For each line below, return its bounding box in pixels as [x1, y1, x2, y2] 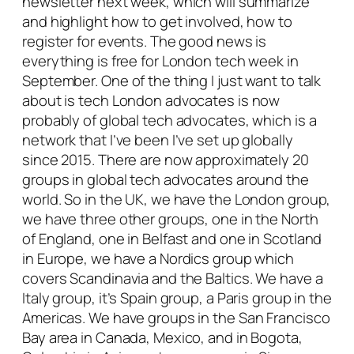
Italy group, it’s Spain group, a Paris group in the [22, 288, 332, 309]
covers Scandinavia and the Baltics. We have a [22, 268, 323, 289]
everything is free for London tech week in [22, 51, 299, 72]
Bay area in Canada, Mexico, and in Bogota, [22, 327, 303, 348]
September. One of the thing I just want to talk [22, 70, 322, 92]
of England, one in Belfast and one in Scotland [22, 228, 322, 250]
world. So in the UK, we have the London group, [22, 189, 331, 210]
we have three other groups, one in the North [22, 209, 318, 230]
